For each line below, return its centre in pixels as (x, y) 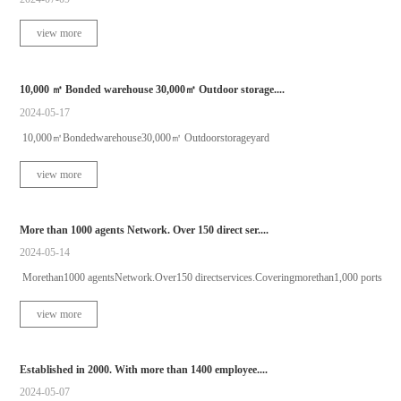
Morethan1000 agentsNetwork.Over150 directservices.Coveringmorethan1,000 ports (201, 277)
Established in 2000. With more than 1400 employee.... (144, 369)
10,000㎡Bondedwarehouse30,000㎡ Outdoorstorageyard (145, 137)
